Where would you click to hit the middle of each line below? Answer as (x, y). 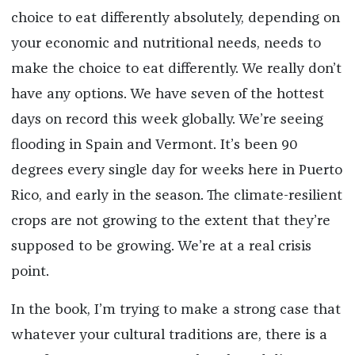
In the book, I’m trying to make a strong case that (176, 310)
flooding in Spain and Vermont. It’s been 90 (154, 145)
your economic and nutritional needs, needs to (166, 44)
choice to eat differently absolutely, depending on (175, 19)
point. (30, 272)
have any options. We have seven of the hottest (167, 95)
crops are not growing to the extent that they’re (170, 221)
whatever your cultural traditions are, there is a (169, 336)
